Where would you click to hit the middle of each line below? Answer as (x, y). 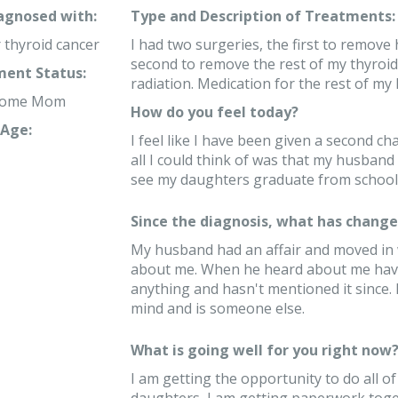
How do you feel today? (214, 112)
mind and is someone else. (217, 308)
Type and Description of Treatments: (263, 16)
